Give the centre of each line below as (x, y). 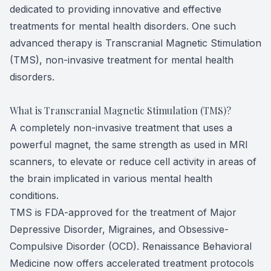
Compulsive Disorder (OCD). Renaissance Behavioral (131, 246)
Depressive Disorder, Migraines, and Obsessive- (119, 229)
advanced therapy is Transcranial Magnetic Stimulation (135, 43)
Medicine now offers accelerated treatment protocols (132, 263)
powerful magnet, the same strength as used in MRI (129, 145)
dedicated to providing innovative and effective (116, 9)
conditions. (34, 195)
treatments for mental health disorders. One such (123, 26)
